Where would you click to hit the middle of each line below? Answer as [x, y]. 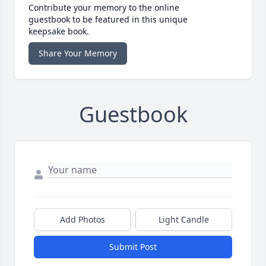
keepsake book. [59, 31]
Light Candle [184, 220]
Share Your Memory [78, 53]
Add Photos [82, 220]
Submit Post [133, 247]
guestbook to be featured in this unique [108, 20]
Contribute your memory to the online [104, 8]
